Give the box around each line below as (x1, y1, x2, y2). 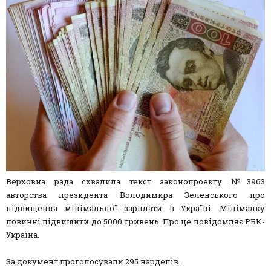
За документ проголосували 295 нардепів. (6, 256, 180, 267)
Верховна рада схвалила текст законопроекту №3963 (6, 176, 265, 188)
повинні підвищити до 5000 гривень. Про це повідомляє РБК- (6, 216, 265, 227)
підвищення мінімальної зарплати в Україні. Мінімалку (6, 203, 265, 214)
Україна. (6, 229, 39, 241)
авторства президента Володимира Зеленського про (6, 189, 265, 201)
